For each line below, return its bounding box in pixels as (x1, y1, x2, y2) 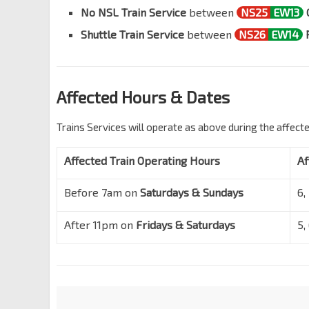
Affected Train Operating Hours (64, 154, 220, 168)
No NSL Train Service (81, 6, 186, 19)
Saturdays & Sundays (140, 186, 243, 199)
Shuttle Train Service (81, 28, 184, 41)
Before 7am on (64, 186, 140, 199)
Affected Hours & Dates (57, 87, 230, 108)
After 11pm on (64, 218, 136, 232)
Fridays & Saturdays (136, 218, 235, 232)
